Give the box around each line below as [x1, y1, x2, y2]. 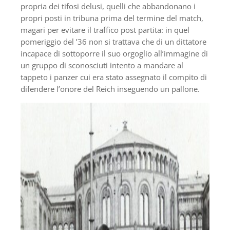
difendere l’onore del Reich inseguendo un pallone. [21, 83, 200, 94]
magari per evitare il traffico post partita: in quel [21, 24, 189, 35]
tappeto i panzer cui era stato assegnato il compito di [21, 71, 207, 82]
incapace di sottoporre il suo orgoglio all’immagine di [21, 48, 208, 59]
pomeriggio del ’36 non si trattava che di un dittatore [21, 36, 206, 47]
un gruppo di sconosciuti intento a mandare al [21, 60, 183, 70]
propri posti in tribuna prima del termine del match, [21, 12, 203, 23]
